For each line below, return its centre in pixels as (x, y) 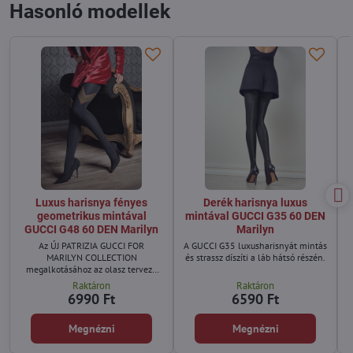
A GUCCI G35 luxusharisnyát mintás (255, 246)
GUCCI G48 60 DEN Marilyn (91, 230)
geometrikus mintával (91, 216)
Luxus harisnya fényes (91, 203)
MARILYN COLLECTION (91, 258)
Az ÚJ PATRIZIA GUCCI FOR (91, 246)
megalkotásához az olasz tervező (91, 269)
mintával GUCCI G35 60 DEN (255, 216)
